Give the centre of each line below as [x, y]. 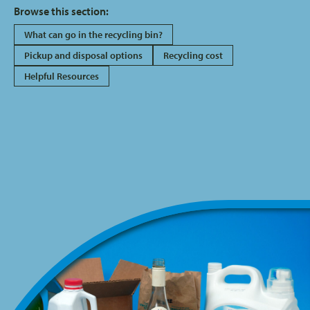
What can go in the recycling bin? [93, 35]
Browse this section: [61, 11]
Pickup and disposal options [83, 55]
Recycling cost [193, 55]
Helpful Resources [62, 76]
